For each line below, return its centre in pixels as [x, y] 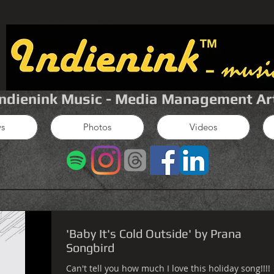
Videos [203, 127]
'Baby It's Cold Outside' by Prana [154, 233]
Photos [97, 127]
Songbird [90, 247]
